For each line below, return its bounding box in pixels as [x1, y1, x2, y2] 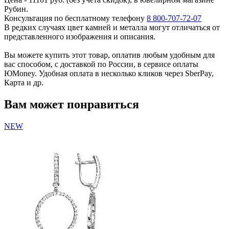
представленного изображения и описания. [4, 32, 155, 41]
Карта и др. [4, 78, 43, 87]
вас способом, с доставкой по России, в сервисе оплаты [4, 60, 198, 69]
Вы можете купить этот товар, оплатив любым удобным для [4, 51, 215, 60]
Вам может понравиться [4, 98, 139, 111]
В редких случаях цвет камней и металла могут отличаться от [4, 23, 220, 32]
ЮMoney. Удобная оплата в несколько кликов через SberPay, [4, 69, 214, 78]
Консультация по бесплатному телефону [4, 14, 147, 23]
